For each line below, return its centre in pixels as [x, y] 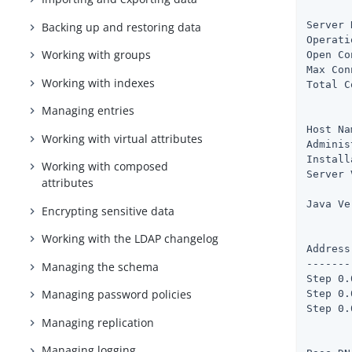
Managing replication [98, 322]
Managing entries [88, 111]
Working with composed [105, 167]
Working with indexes [99, 82]
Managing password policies [117, 295]
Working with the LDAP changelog [130, 239]
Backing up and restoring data [122, 27]
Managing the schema [101, 266]
